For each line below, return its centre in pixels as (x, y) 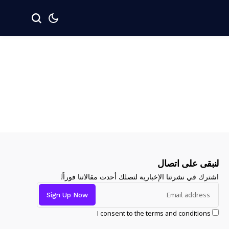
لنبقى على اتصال (188, 163)
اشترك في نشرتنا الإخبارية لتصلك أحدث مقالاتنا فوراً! (140, 177)
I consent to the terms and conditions (154, 213)
